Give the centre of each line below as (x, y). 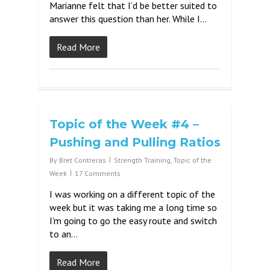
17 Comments (98, 173)
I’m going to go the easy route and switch (133, 221)
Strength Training (142, 160)
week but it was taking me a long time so (133, 207)
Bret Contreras (83, 160)
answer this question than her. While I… (128, 19)
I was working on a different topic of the (132, 194)
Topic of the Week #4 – (124, 124)
